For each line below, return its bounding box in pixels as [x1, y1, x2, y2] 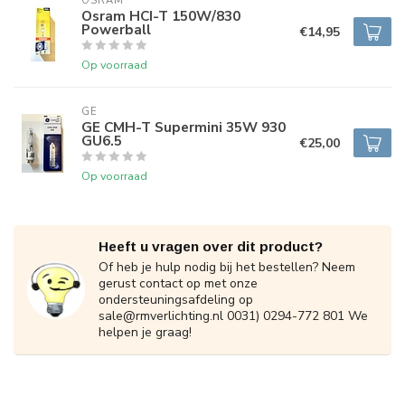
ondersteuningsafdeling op [99, 291, 253, 308]
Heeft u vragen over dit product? [99, 239, 323, 254]
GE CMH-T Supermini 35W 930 [81, 118, 286, 137]
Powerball [81, 20, 151, 39]
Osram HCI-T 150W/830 [81, 6, 240, 25]
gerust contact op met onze [99, 275, 258, 292]
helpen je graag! [99, 324, 192, 341]
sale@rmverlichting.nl [99, 307, 223, 325]
